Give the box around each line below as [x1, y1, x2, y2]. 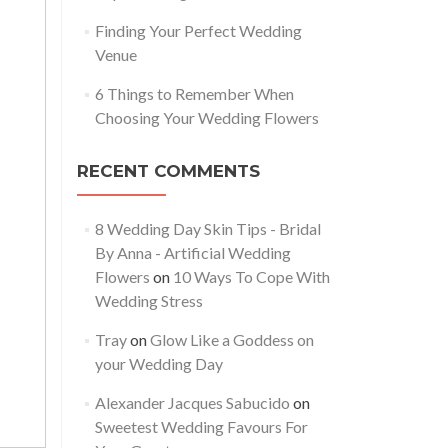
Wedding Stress [94, 291, 203, 310]
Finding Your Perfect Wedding [94, 21, 302, 40]
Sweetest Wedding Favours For [94, 417, 308, 436]
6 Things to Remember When [94, 84, 294, 103]
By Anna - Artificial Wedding [94, 243, 291, 262]
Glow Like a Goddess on [149, 330, 314, 349]
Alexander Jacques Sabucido [94, 393, 290, 412]
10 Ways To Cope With [172, 267, 330, 286]
